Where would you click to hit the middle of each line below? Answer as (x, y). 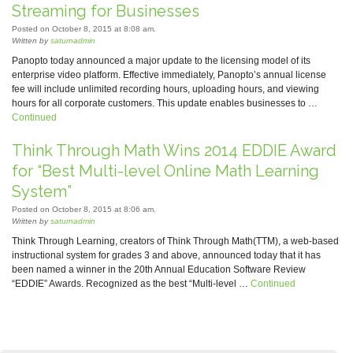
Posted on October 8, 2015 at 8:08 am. (84, 29)
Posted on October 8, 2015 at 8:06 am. (84, 209)
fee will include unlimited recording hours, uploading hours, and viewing (165, 89)
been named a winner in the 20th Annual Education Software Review (159, 269)
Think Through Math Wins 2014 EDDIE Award (174, 150)
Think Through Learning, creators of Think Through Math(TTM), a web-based (175, 241)
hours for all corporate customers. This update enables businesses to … (165, 103)
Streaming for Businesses (106, 11)
